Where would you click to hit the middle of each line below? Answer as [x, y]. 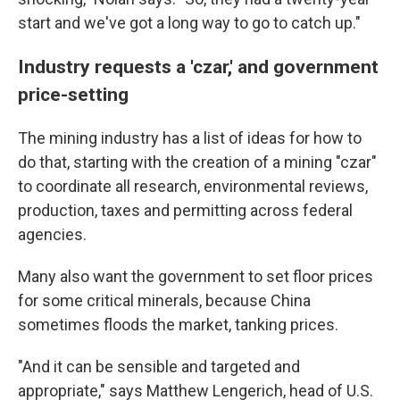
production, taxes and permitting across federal [185, 210]
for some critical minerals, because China [164, 300]
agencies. [52, 234]
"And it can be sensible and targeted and [159, 367]
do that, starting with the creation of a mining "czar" [197, 162]
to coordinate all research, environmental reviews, [193, 186]
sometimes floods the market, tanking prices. [178, 325]
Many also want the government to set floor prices [196, 276]
